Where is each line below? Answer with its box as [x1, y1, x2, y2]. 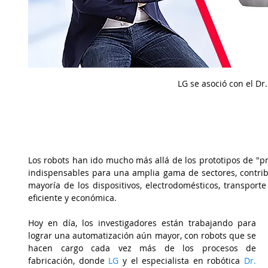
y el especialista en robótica [118, 255, 244, 266]
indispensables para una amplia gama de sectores [28, 167, 235, 178]
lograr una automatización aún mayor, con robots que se [28, 230, 256, 241]
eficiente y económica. [28, 192, 119, 203]
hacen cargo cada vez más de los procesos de [28, 242, 256, 254]
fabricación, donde [28, 255, 105, 266]
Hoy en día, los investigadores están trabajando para [28, 217, 256, 229]
